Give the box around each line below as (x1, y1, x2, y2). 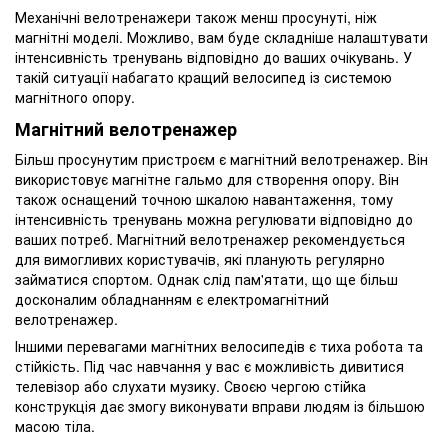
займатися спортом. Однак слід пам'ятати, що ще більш (15, 268, 398, 289)
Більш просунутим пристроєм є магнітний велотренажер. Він (15, 148, 428, 169)
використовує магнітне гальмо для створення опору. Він (15, 168, 399, 189)
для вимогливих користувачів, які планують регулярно (15, 248, 385, 269)
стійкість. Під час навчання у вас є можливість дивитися (15, 355, 404, 376)
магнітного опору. (15, 87, 135, 108)
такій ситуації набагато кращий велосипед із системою (15, 67, 392, 88)
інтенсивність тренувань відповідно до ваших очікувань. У (15, 47, 412, 68)
